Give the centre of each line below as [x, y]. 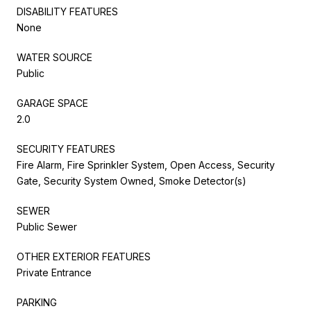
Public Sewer [47, 226]
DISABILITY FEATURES [67, 11]
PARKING [37, 302]
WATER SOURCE [54, 57]
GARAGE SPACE [52, 103]
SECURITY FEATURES [66, 149]
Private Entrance [54, 272]
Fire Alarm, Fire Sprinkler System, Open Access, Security [146, 165]
